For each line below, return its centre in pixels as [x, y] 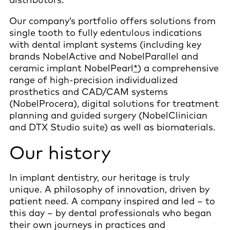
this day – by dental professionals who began [110, 213]
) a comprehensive [178, 68]
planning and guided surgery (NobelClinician [108, 115]
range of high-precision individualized [93, 80]
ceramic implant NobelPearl [71, 68]
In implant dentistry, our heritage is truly [99, 177]
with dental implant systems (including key [105, 44]
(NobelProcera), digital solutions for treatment [114, 103]
